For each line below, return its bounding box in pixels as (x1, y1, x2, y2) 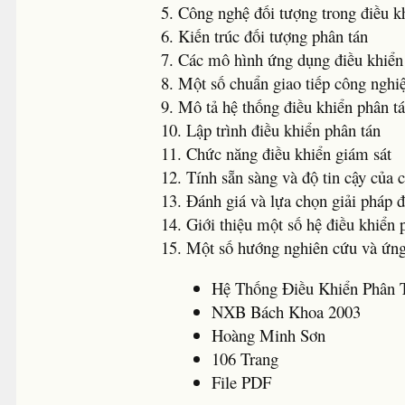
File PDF (212, 370, 272, 393)
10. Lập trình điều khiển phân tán (161, 118, 381, 141)
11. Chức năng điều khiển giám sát (161, 142, 392, 165)
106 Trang (212, 346, 279, 370)
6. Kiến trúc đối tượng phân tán (161, 24, 369, 47)
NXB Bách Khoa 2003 (212, 299, 362, 323)
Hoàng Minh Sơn (212, 323, 326, 346)
